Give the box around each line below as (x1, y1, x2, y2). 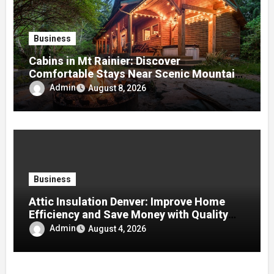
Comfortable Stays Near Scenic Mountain (29, 67, 242, 81)
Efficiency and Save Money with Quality (29, 208, 229, 221)
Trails (29, 80, 59, 94)
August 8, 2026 (88, 83, 147, 93)
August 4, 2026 (88, 223, 147, 234)
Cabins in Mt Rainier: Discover (29, 54, 181, 68)
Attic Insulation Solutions (29, 221, 161, 234)
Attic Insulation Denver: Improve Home (29, 195, 226, 209)
